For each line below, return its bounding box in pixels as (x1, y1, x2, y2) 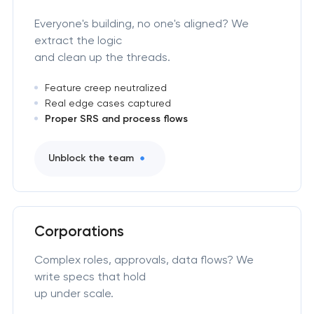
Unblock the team (48, 152, 134, 165)
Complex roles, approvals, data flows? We (34, 253, 254, 267)
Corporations (34, 223, 124, 240)
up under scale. (34, 287, 114, 301)
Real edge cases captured (44, 97, 171, 109)
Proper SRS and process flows (44, 112, 188, 125)
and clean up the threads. (34, 50, 170, 64)
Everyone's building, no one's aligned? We (34, 16, 249, 30)
